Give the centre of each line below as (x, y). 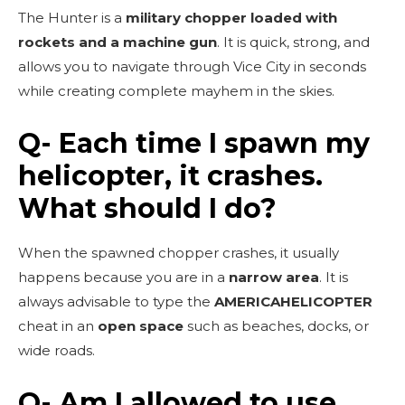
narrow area (274, 277)
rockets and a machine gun (118, 42)
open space (141, 325)
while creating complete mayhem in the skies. (176, 90)
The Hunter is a (72, 17)
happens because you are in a (123, 277)
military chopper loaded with (231, 17)
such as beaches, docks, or (276, 325)
